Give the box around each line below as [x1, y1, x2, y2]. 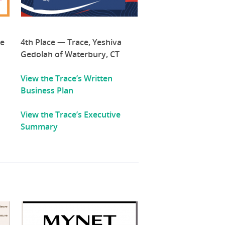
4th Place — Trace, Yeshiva [21, 37, 122, 48]
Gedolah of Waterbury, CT [21, 49, 120, 60]
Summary [21, 121, 58, 133]
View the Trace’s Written [21, 73, 113, 84]
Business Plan [21, 85, 74, 96]
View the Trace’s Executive [21, 109, 121, 121]
